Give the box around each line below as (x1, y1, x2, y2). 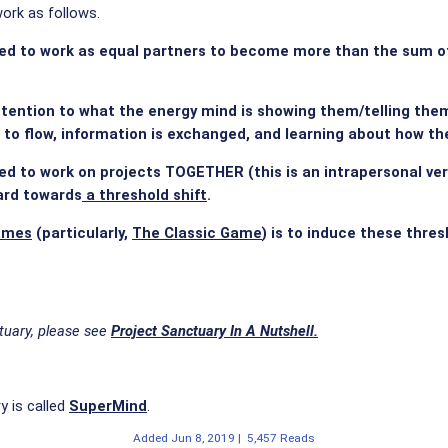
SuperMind (69, 397, 147, 416)
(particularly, (32, 223, 132, 242)
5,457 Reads (247, 431, 315, 446)
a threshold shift (82, 185, 207, 204)
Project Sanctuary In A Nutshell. (111, 321, 318, 340)
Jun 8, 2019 (171, 431, 235, 446)
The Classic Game (132, 223, 262, 242)
